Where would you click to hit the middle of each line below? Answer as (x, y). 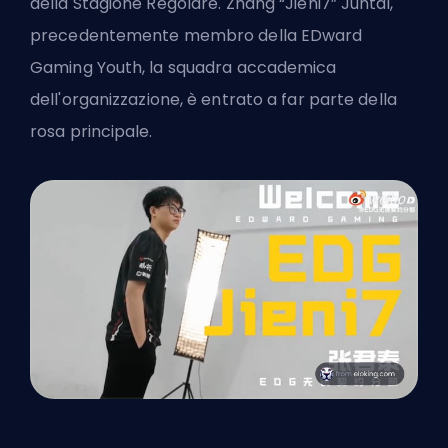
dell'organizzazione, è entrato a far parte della (213, 100)
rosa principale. (91, 132)
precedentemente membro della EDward (196, 36)
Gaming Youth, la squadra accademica (183, 68)
